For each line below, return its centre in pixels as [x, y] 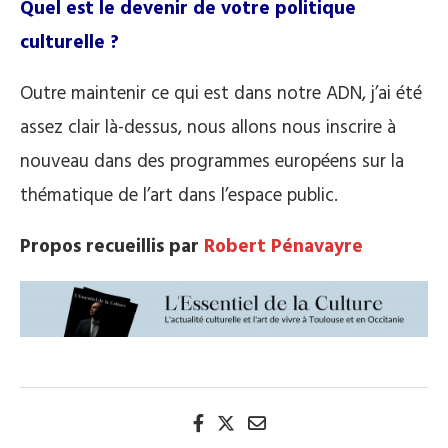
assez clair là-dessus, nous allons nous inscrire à [208, 127]
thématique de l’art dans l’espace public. [179, 195]
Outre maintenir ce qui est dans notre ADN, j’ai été [221, 93]
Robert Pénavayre [283, 246]
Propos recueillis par [112, 246]
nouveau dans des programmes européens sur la [212, 161]
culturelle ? [69, 42]
